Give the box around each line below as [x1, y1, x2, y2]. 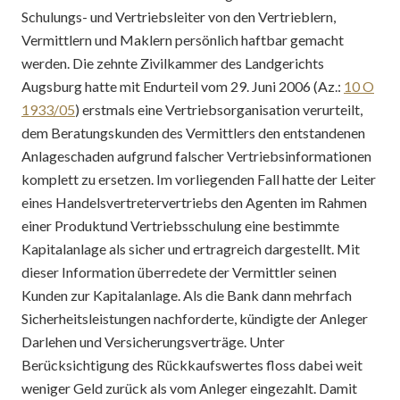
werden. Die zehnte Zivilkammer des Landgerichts [21, 54, 324, 71]
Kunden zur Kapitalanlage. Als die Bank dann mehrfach [21, 287, 352, 304]
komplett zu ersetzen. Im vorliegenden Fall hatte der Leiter [21, 171, 376, 187]
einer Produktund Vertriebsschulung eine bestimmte [21, 217, 339, 234]
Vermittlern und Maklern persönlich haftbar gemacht [21, 31, 344, 48]
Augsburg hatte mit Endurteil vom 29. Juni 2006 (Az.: [21, 78, 344, 95]
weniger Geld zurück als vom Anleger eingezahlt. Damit [21, 379, 357, 396]
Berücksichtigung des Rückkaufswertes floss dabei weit [21, 356, 362, 373]
